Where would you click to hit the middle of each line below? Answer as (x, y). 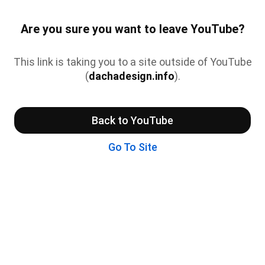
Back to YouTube (132, 120)
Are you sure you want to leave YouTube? (132, 29)
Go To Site (132, 147)
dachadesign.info (131, 76)
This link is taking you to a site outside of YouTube (132, 62)
